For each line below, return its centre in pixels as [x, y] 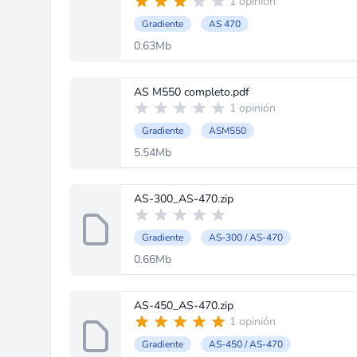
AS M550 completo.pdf [192, 92]
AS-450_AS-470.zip [184, 306]
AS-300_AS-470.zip [184, 199]
